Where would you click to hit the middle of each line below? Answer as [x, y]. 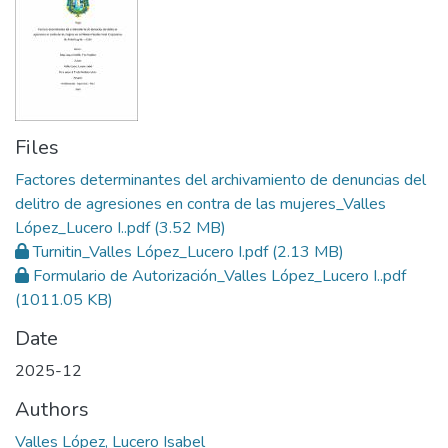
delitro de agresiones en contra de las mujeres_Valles [200, 204]
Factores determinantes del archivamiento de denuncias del [220, 180]
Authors [52, 410]
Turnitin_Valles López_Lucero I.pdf [150, 252]
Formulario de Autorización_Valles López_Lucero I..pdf [219, 276]
